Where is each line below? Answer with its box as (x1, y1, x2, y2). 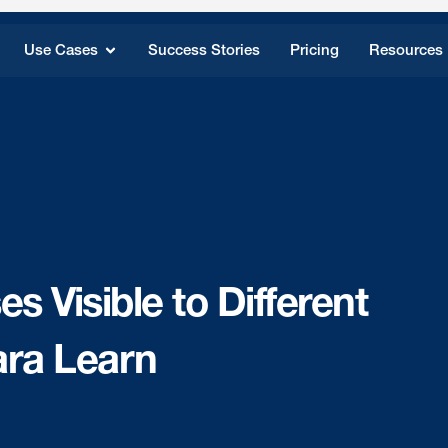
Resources (369, 40, 444, 60)
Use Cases (24, 40, 99, 60)
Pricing (290, 40, 340, 60)
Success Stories (148, 40, 261, 60)
